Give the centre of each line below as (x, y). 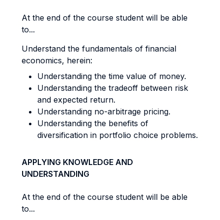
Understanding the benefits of (93, 123)
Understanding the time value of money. (112, 76)
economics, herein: (57, 60)
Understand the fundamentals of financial (99, 49)
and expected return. (76, 100)
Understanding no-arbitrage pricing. (104, 111)
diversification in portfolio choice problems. (118, 135)
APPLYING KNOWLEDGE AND (77, 162)
